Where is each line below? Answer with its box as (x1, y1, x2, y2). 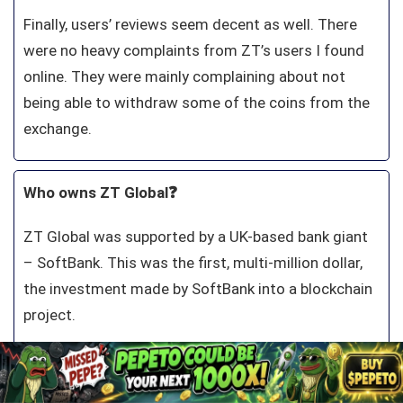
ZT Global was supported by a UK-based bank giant (23, 228, 368, 246)
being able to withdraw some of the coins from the (23, 94, 370, 112)
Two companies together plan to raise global (23, 358, 328, 377)
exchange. (23, 120, 95, 139)
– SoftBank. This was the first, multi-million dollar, (23, 254, 363, 273)
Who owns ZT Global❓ (23, 184, 177, 202)
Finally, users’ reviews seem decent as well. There (23, 15, 357, 34)
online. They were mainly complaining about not (23, 67, 345, 86)
